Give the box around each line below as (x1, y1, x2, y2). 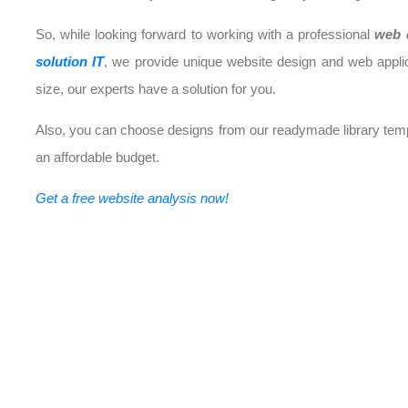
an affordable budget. (36, 149, 159, 166)
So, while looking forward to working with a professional (36, 26, 375, 43)
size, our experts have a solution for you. (36, 81, 276, 97)
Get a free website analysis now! (36, 190, 229, 207)
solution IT (36, 54, 105, 70)
